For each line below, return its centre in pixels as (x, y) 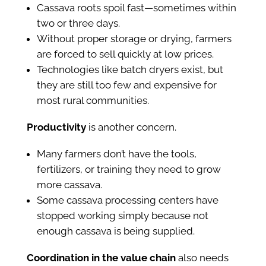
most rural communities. (93, 101)
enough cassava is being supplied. (115, 231)
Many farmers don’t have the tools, (116, 154)
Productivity (56, 127)
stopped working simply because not (122, 216)
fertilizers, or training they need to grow (129, 170)
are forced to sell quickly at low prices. (125, 54)
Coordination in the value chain (101, 258)
